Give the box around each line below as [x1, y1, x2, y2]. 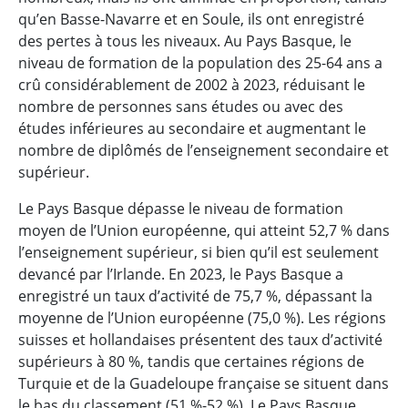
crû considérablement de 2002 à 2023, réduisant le [18, 75, 365, 95]
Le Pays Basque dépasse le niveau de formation [18, 199, 343, 219]
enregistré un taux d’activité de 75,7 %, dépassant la [18, 286, 372, 306]
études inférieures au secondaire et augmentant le [18, 118, 366, 138]
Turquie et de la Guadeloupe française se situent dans [18, 373, 389, 393]
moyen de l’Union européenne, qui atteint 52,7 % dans [18, 220, 390, 240]
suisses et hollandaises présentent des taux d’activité [18, 330, 382, 350]
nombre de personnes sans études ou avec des [18, 97, 343, 117]
